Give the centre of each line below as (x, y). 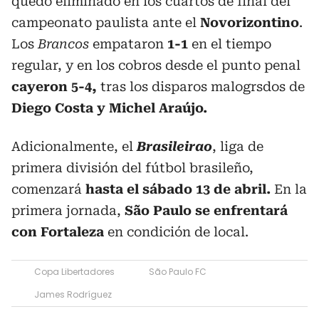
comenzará (48, 189)
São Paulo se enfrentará (206, 210)
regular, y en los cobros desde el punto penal (156, 65)
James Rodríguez (73, 294)
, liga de (238, 146)
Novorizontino (250, 22)
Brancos (65, 43)
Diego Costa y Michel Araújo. (109, 108)
